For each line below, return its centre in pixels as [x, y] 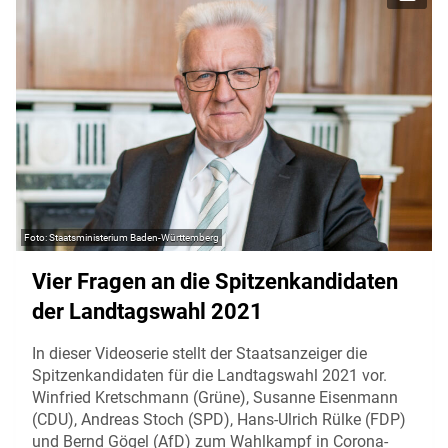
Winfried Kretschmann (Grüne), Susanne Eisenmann [215, 397]
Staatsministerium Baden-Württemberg [134, 237]
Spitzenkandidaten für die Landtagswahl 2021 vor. [209, 375]
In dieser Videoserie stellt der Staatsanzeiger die [199, 353]
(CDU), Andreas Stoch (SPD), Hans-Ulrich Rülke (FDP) [219, 419]
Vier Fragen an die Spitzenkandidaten [215, 281]
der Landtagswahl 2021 [147, 311]
